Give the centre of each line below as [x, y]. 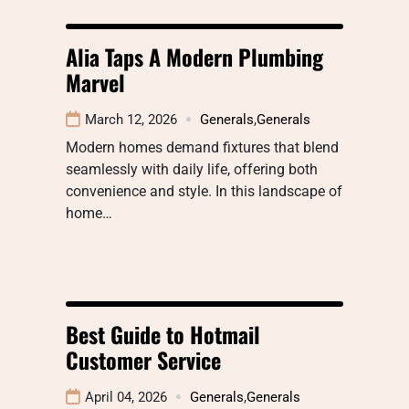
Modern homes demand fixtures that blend [202, 147]
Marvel [95, 82]
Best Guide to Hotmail [163, 334]
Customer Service [143, 359]
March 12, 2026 [131, 119]
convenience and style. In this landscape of [204, 191]
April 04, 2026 [126, 397]
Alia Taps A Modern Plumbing [194, 56]
